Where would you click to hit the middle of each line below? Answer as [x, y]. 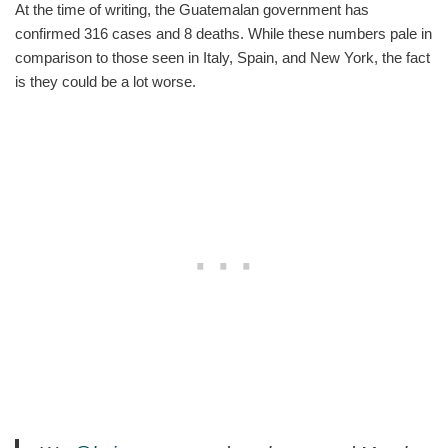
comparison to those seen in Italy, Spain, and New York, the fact [222, 57]
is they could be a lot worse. [105, 81]
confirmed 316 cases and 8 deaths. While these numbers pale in [223, 33]
